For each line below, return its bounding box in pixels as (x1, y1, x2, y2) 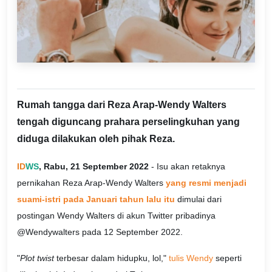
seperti (213, 253, 242, 263)
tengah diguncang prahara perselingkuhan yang (17, 116, 240, 127)
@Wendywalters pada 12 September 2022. (17, 226, 183, 237)
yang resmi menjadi (166, 177, 246, 188)
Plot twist (20, 253, 54, 263)
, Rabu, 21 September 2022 (39, 161, 149, 171)
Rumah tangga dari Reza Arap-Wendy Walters (17, 99, 226, 110)
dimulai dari (175, 194, 222, 204)
